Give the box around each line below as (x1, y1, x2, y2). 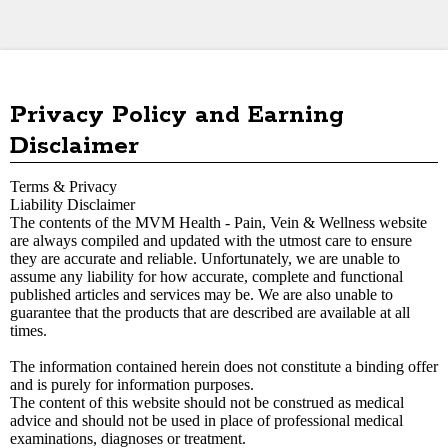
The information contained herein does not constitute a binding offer (10, 358, 438, 375)
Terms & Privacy (10, 178, 117, 195)
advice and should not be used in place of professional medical (10, 412, 403, 429)
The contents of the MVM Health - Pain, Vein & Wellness (10, 214, 375, 231)
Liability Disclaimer (10, 196, 135, 213)
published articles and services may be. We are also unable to (10, 286, 393, 303)
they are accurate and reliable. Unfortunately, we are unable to (10, 250, 400, 267)
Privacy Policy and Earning (10, 100, 344, 131)
